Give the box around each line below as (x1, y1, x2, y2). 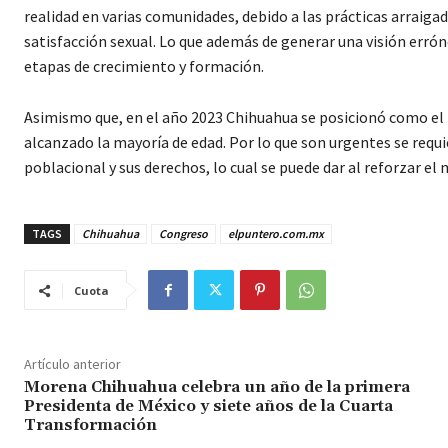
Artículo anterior (24, 355, 121, 374)
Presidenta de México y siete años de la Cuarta (24, 396, 393, 417)
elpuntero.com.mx (228, 226, 324, 242)
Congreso (159, 226, 208, 242)
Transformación (24, 415, 157, 436)
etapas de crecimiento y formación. (24, 56, 264, 77)
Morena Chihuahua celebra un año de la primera (24, 377, 410, 398)
